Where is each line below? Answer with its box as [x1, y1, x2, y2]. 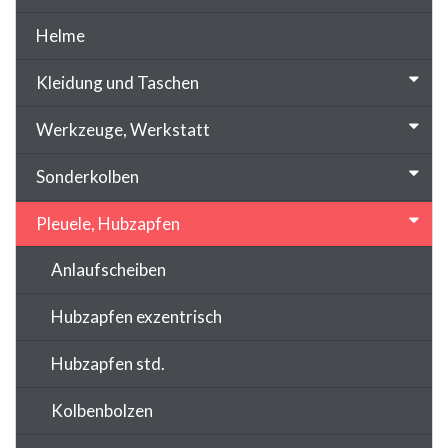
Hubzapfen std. [51, 352, 165, 374]
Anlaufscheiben [51, 258, 166, 280]
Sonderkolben [36, 165, 139, 187]
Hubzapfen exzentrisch [51, 305, 222, 327]
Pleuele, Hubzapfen [36, 212, 180, 234]
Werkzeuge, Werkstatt [36, 118, 210, 140]
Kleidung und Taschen [36, 71, 199, 93]
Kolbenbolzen [51, 399, 153, 421]
